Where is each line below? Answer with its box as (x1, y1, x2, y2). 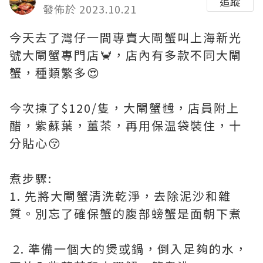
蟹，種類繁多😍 (9, 64, 100, 81)
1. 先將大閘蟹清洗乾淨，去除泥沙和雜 (9, 187, 231, 204)
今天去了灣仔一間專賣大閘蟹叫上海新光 (9, 29, 242, 46)
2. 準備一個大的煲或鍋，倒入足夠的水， (9, 240, 248, 257)
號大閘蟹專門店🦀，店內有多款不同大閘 (9, 46, 242, 63)
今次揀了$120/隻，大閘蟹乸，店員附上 (9, 99, 240, 116)
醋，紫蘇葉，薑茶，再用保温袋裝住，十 (9, 117, 242, 134)
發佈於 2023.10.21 (43, 1, 137, 16)
